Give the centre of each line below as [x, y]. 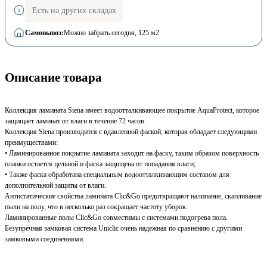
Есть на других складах [74, 10]
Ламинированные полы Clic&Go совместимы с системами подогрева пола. [116, 217]
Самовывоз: [45, 32]
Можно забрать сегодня [100, 32]
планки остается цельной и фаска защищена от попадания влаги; [100, 164]
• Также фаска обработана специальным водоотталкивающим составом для [117, 174]
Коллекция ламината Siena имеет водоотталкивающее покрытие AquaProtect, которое [132, 110]
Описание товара [53, 78]
